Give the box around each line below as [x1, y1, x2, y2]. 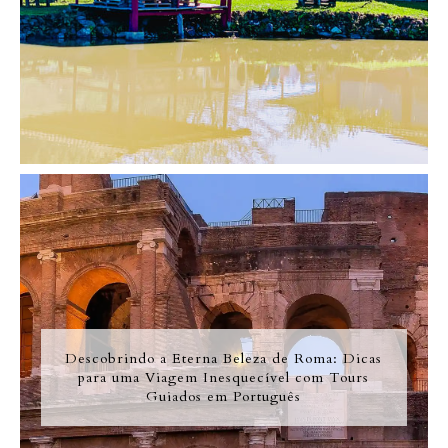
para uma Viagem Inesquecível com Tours [78, 368, 370, 388]
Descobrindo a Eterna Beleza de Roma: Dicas [65, 349, 383, 369]
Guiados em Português [146, 387, 302, 407]
